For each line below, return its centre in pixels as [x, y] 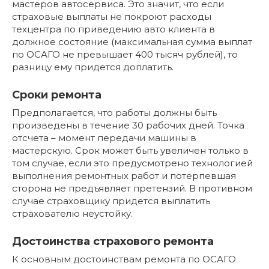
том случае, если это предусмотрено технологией [132, 163]
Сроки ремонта [57, 95]
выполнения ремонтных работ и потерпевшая [124, 175]
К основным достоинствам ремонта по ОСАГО [124, 259]
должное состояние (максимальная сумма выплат [132, 41]
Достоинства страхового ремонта [113, 241]
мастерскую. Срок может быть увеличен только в [130, 150]
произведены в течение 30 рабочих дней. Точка [128, 125]
